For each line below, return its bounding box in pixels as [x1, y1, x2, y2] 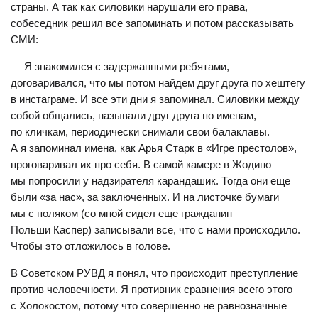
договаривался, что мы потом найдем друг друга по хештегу [11, 77, 305, 89]
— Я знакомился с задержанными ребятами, [11, 60, 229, 72]
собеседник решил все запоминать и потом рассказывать [11, 17, 294, 29]
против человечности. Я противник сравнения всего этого [11, 283, 292, 295]
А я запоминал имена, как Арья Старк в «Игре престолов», [11, 142, 297, 154]
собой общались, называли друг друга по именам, [11, 109, 256, 121]
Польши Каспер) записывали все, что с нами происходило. [11, 224, 300, 236]
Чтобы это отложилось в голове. [11, 240, 170, 252]
